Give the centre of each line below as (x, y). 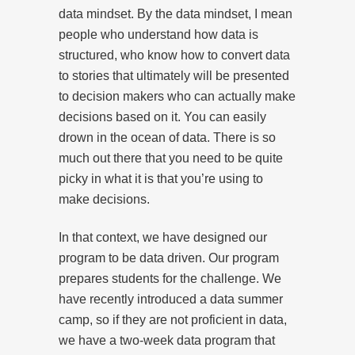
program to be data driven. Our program (169, 258)
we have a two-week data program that (167, 340)
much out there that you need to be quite (171, 158)
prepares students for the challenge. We (170, 278)
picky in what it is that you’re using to (161, 178)
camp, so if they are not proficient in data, (173, 319)
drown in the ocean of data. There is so (167, 137)
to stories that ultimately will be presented (174, 75)
